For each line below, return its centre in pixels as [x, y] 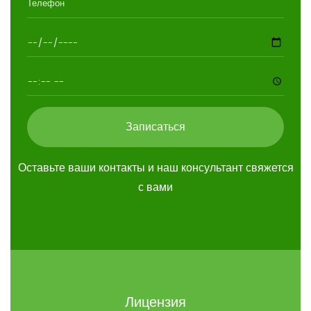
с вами [155, 187]
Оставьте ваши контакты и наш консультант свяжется [155, 167]
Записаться [155, 126]
